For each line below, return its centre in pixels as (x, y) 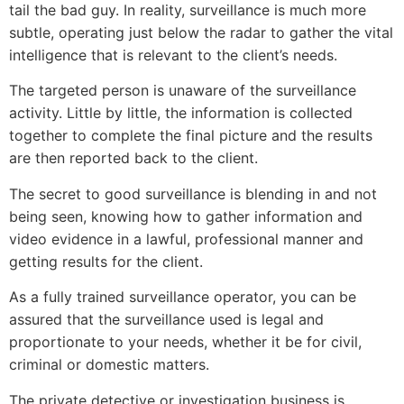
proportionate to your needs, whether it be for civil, (185, 342)
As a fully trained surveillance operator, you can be (183, 297)
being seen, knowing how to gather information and (186, 216)
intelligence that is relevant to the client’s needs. (173, 55)
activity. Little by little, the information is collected (181, 113)
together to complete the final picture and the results (191, 136)
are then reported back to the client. (133, 158)
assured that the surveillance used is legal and (166, 320)
